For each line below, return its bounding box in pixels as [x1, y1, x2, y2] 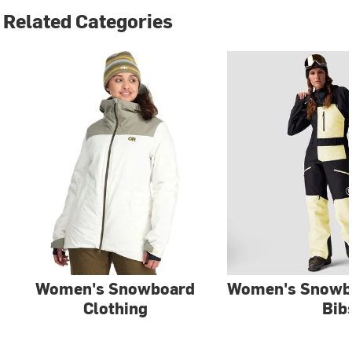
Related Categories [3, 8, 174, 34]
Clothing [82, 297, 148, 318]
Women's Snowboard [35, 277, 196, 299]
